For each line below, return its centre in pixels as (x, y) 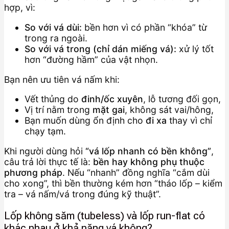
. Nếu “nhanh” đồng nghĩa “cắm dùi (136, 172)
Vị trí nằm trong (59, 110)
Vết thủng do (53, 99)
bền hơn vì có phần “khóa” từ (144, 28)
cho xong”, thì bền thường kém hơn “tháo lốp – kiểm (113, 183)
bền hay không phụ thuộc (149, 162)
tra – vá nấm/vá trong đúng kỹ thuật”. (83, 194)
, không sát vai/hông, (169, 110)
